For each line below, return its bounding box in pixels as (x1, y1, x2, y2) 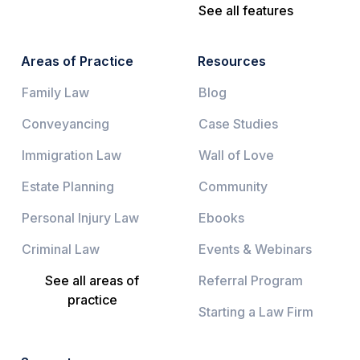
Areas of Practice (21, 52, 133, 69)
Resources (198, 52, 266, 69)
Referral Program (198, 272, 303, 288)
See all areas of (45, 272, 139, 288)
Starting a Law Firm (198, 303, 313, 320)
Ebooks (198, 209, 244, 226)
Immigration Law (22, 146, 121, 163)
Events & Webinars (198, 240, 312, 257)
